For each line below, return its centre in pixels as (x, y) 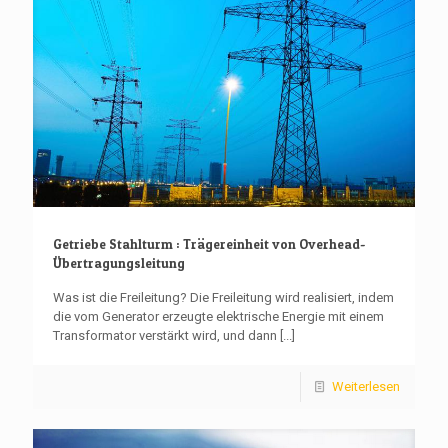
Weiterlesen (366, 386)
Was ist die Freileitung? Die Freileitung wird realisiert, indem (223, 297)
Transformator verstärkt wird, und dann (165, 335)
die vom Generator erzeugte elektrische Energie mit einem (218, 316)
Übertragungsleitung (119, 262)
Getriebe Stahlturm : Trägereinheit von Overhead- (209, 243)
